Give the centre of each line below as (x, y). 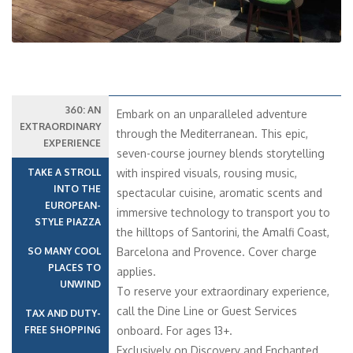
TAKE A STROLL (64, 172)
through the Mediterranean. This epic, (212, 134)
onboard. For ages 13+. (175, 331)
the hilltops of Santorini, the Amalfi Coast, (223, 232)
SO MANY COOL (64, 251)
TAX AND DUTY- (63, 313)
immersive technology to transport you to (223, 212)
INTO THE (77, 189)
